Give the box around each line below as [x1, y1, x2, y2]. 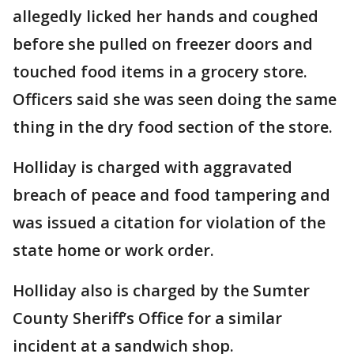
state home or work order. [13, 239, 214, 262]
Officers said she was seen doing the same [13, 88, 337, 111]
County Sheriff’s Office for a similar [13, 307, 282, 330]
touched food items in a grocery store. [13, 61, 307, 83]
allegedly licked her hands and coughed [13, 6, 318, 28]
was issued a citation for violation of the [13, 212, 326, 234]
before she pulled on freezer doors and [13, 33, 313, 55]
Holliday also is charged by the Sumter [13, 280, 310, 302]
